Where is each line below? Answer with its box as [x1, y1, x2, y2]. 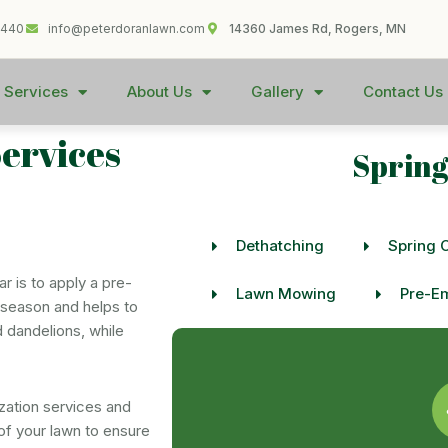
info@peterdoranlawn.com [48, 21, 206, 36]
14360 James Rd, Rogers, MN [229, 21, 407, 36]
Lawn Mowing [235, 284, 336, 303]
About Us [126, 82, 192, 101]
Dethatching [235, 236, 324, 255]
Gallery [250, 82, 304, 101]
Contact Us [362, 82, 443, 101]
